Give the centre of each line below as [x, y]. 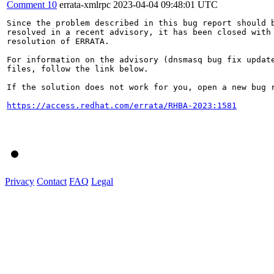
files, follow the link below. [78, 68]
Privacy [20, 181]
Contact [52, 181]
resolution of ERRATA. [58, 41]
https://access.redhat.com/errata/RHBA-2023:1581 [122, 105]
